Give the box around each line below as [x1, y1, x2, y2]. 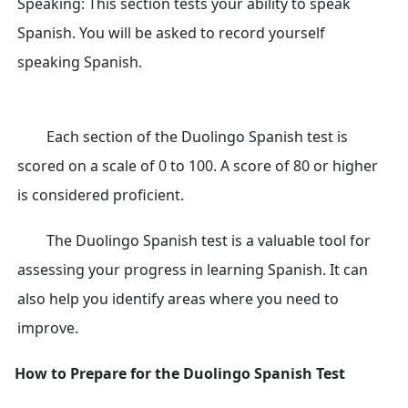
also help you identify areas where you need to [17, 289, 339, 309]
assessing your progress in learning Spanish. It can [17, 260, 368, 280]
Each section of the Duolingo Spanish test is [46, 127, 348, 147]
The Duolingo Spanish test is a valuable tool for [46, 230, 371, 250]
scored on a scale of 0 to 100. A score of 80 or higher [17, 156, 378, 176]
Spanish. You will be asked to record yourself [17, 23, 325, 43]
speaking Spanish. [17, 52, 142, 72]
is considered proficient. [17, 185, 184, 205]
